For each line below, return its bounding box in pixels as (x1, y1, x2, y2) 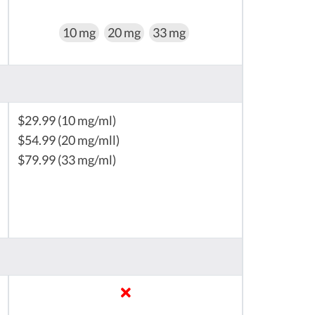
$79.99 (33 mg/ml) (18, 153, 116, 168)
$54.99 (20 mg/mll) (18, 133, 120, 148)
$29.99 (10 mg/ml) (18, 113, 116, 129)
